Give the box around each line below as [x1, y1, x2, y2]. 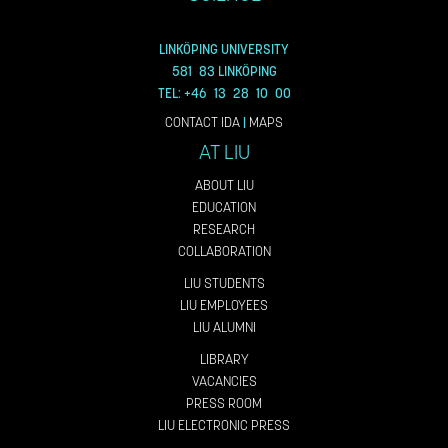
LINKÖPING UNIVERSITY [159, 40, 289, 58]
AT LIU [198, 139, 250, 165]
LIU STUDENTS [183, 275, 265, 293]
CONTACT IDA [165, 114, 240, 132]
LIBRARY [199, 351, 249, 369]
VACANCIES [191, 373, 257, 391]
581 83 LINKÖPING [171, 62, 277, 80]
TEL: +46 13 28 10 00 [157, 84, 291, 102]
